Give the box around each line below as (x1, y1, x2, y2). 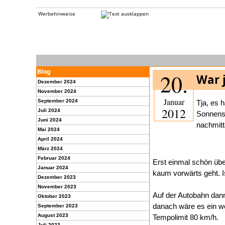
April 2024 (38, 136, 63, 142)
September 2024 (38, 98, 78, 103)
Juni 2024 (38, 117, 62, 123)
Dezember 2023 (38, 174, 76, 180)
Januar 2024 (38, 165, 68, 170)
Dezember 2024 (38, 79, 76, 84)
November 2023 (38, 184, 76, 189)
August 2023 (38, 212, 68, 218)
